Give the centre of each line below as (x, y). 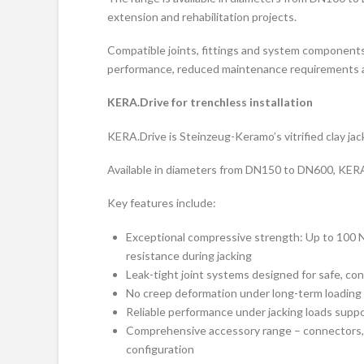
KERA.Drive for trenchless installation (210, 102)
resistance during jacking (189, 255)
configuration (160, 349)
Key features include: (162, 203)
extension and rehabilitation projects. (202, 16)
